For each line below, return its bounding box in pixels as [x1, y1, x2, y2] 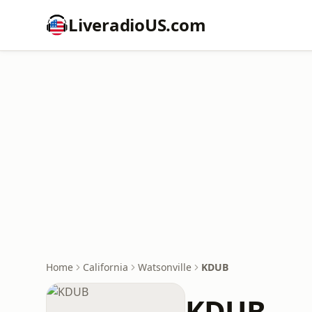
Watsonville [138, 260, 192, 274]
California [83, 260, 128, 274]
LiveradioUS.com [68, 13, 206, 36]
